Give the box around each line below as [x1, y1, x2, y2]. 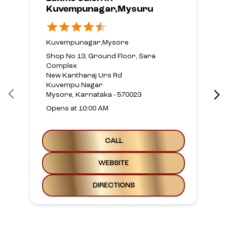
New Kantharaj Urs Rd [46, 72, 122, 80]
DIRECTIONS [92, 182, 135, 190]
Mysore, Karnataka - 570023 [46, 91, 141, 99]
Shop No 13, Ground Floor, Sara [46, 53, 156, 60]
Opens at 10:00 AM [46, 105, 108, 112]
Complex [46, 62, 77, 70]
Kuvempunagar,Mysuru [46, 5, 153, 14]
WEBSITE [98, 160, 129, 167]
